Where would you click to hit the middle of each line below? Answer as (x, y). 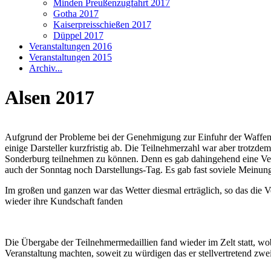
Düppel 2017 (78, 35)
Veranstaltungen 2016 (70, 46)
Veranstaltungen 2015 (70, 57)
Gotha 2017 (76, 14)
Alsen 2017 (50, 98)
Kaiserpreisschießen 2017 (102, 24)
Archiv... (46, 68)
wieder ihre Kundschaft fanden (64, 201)
